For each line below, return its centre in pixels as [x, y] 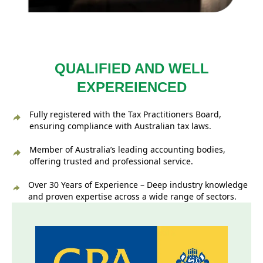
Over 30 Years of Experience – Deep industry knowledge [138, 185]
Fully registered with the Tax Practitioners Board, [125, 114]
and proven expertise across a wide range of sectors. [132, 197]
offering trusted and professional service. [112, 161]
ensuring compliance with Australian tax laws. [120, 126]
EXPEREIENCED [131, 87]
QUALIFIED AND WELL [131, 69]
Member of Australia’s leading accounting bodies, [128, 150]
